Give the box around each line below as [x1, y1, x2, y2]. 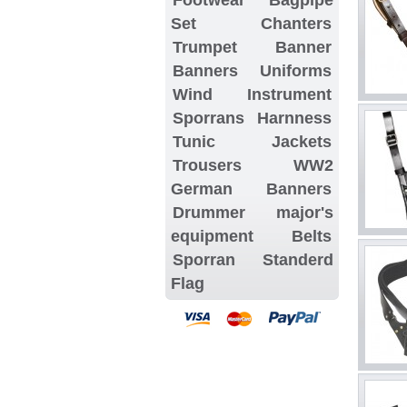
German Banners [171, 179, 333, 198]
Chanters [261, 14, 333, 33]
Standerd [263, 250, 333, 269]
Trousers [172, 155, 242, 174]
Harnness [257, 108, 333, 127]
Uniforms [260, 61, 333, 80]
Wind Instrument [172, 84, 333, 104]
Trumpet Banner [172, 37, 333, 56]
